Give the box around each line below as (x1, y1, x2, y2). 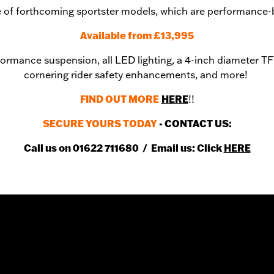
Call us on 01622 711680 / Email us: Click (23, 141, 224, 155)
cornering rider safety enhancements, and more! (24, 68, 250, 81)
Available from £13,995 (80, 29, 194, 42)
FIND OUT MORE (80, 92, 159, 106)
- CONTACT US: (157, 117, 232, 130)
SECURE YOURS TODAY (42, 117, 157, 130)
